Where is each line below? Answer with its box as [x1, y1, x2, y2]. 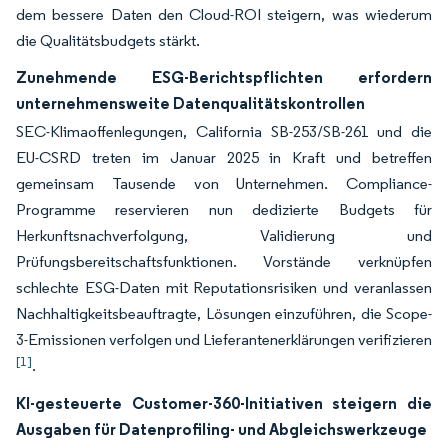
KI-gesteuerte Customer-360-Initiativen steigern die [16, 393, 432, 413]
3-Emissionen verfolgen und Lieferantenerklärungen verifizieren [16, 330, 432, 349]
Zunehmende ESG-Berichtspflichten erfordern [16, 67, 432, 87]
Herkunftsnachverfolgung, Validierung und [16, 226, 432, 245]
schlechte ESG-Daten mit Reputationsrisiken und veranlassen [16, 278, 432, 297]
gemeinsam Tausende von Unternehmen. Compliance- [16, 174, 432, 193]
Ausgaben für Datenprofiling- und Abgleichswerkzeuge [16, 419, 427, 439]
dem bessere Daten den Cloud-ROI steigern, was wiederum [16, 5, 432, 24]
